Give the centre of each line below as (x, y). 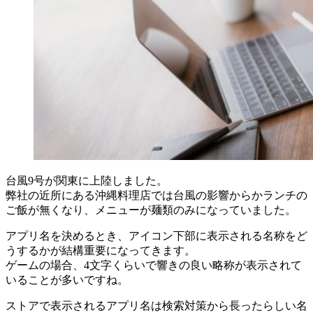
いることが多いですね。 (67, 279)
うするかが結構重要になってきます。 (101, 250)
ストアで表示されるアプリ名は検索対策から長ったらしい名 (156, 305)
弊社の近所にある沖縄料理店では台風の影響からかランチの (156, 195)
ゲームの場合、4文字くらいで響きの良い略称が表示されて (154, 265)
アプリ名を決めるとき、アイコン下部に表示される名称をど (156, 235)
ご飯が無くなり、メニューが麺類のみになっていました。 (151, 210)
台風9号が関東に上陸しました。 (87, 180)
